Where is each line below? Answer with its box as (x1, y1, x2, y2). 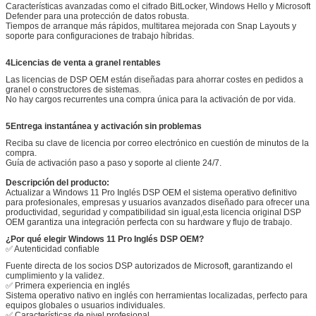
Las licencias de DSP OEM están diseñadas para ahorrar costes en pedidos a (6, 74, 303, 85)
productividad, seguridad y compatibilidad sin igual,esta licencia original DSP (6, 207, 301, 217)
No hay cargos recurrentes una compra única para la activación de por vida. (6, 94, 296, 104)
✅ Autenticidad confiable (6, 243, 99, 254)
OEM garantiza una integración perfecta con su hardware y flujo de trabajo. (6, 217, 292, 227)
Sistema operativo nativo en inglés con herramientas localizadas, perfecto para (6, 290, 308, 300)
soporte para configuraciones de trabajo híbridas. (6, 30, 194, 41)
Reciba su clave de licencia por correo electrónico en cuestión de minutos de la (6, 138, 309, 148)
